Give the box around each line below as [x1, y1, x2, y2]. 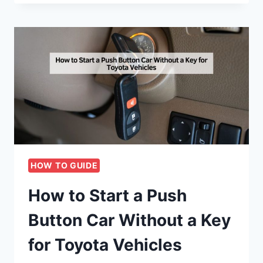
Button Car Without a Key [28, 210, 231, 231]
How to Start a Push [28, 186, 187, 206]
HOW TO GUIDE [31, 160, 98, 171]
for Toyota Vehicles [28, 235, 182, 255]
